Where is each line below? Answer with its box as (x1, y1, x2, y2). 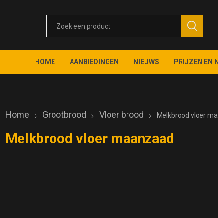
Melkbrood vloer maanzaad (5, 130, 175, 146)
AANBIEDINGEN (70, 58, 119, 66)
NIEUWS (133, 58, 160, 66)
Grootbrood (42, 109, 87, 120)
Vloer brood (99, 109, 144, 120)
